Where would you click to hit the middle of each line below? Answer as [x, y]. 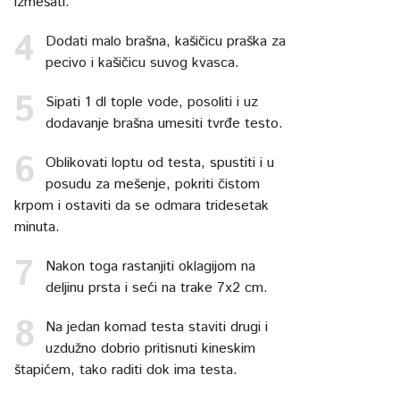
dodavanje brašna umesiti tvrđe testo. [165, 124]
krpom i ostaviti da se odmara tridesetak [142, 206]
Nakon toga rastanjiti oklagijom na [151, 267]
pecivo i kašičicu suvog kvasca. [143, 63]
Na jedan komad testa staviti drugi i [157, 327]
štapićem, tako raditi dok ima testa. [126, 370]
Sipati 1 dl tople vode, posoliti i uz [152, 102]
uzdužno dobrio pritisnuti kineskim [151, 349]
